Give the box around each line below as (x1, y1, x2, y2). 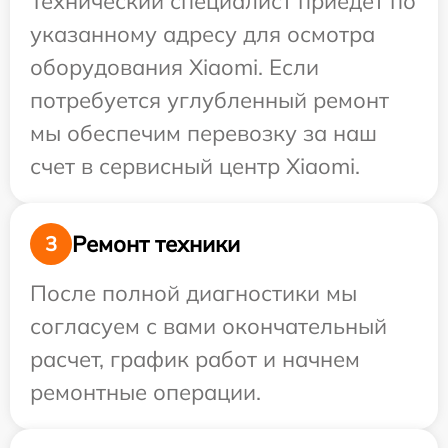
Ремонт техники (72, 229, 240, 258)
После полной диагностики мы (30, 279, 357, 307)
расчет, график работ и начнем (30, 345, 360, 373)
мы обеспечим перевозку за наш (30, 119, 377, 147)
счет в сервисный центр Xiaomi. (30, 152, 360, 180)
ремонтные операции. (30, 378, 261, 406)
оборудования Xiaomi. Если (30, 53, 319, 81)
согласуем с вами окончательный (30, 312, 387, 340)
